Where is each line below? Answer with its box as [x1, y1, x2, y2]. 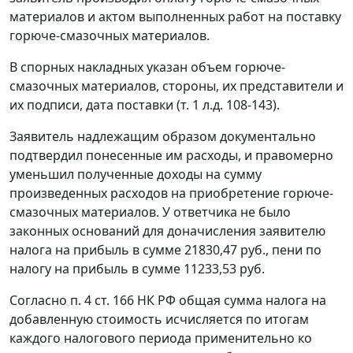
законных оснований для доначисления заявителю [9, 222, 325, 240]
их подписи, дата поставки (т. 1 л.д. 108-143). [9, 96, 280, 114]
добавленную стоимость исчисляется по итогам [9, 310, 309, 329]
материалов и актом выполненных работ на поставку [9, 8, 341, 26]
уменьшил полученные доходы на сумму [9, 165, 262, 184]
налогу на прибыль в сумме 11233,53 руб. [9, 260, 265, 278]
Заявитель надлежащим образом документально [9, 128, 316, 146]
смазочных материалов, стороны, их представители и [9, 77, 344, 95]
